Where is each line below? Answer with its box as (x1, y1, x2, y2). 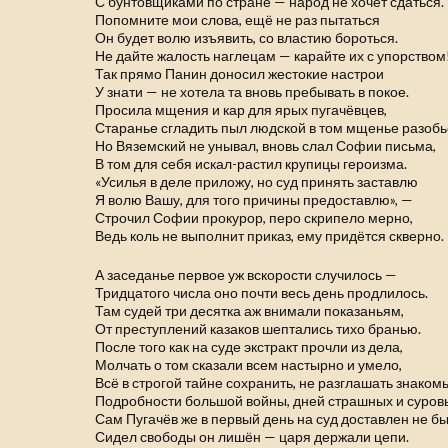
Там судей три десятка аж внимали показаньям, (95, 302, 405, 319)
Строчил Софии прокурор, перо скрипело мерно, (95, 209, 414, 226)
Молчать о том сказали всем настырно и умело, (95, 356, 403, 373)
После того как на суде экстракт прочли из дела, (95, 338, 404, 355)
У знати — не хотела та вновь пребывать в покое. (95, 83, 410, 100)
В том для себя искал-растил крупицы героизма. (95, 155, 408, 172)
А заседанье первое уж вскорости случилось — (95, 266, 398, 283)
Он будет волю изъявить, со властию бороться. (95, 29, 399, 46)
